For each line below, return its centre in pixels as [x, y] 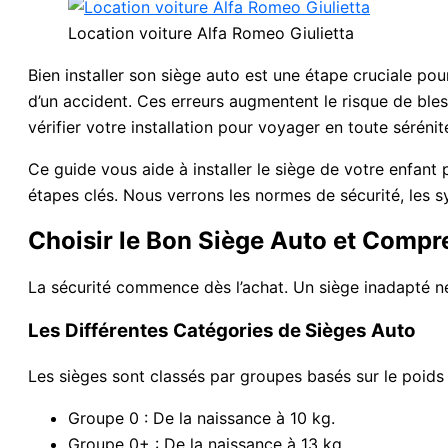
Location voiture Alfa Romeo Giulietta [211, 32]
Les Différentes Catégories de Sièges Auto [221, 331]
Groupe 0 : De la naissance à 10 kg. [201, 418]
